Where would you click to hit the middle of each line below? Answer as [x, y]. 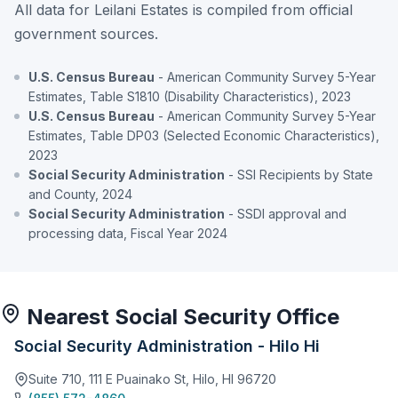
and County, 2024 [80, 194]
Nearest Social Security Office [180, 317]
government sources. [86, 34]
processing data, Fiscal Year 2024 [128, 233]
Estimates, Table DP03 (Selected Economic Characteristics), [204, 135]
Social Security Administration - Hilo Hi [167, 346]
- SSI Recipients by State [299, 175]
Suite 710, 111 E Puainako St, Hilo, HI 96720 [152, 379]
